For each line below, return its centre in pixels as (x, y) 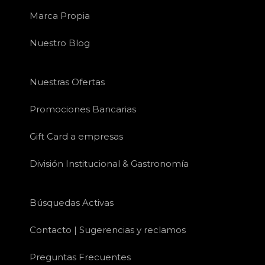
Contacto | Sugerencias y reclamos (108, 230)
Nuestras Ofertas (67, 82)
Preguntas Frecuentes (80, 257)
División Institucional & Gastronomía (109, 164)
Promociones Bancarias (83, 109)
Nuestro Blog (60, 43)
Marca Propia (60, 16)
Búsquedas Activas (72, 203)
